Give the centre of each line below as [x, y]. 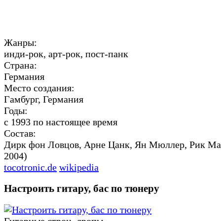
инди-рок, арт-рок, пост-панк [66, 54]
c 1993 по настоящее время [61, 122]
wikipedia [79, 167]
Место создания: [39, 88]
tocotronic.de [30, 167]
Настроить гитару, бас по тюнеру [82, 188]
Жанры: [20, 43]
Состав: [20, 133]
